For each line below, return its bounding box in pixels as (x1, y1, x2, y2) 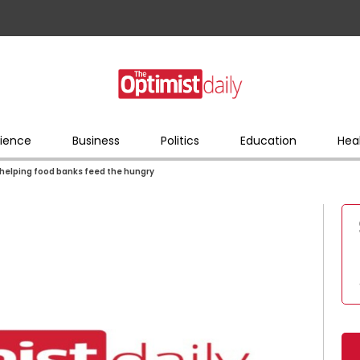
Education (239, 132, 297, 149)
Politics (160, 132, 199, 149)
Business (72, 132, 120, 149)
